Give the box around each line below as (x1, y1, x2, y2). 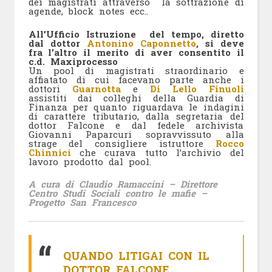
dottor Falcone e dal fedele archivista (28, 118, 244, 131)
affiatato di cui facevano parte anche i (28, 73, 244, 86)
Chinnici (28, 146, 71, 158)
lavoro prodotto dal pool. (28, 155, 157, 168)
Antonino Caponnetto (86, 36, 196, 49)
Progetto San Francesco (28, 196, 136, 209)
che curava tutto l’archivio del (70, 146, 244, 158)
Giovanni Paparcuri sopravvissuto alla (28, 127, 244, 140)
